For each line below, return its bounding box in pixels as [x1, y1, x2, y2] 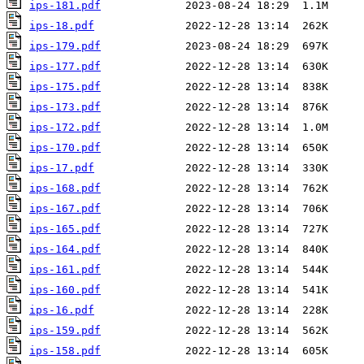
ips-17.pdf [29, 162, 94, 175]
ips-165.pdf [29, 223, 101, 236]
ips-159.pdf [29, 324, 101, 337]
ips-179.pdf [29, 40, 101, 53]
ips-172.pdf [29, 121, 101, 134]
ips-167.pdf [29, 202, 101, 215]
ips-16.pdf [29, 304, 94, 317]
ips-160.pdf [29, 284, 101, 297]
